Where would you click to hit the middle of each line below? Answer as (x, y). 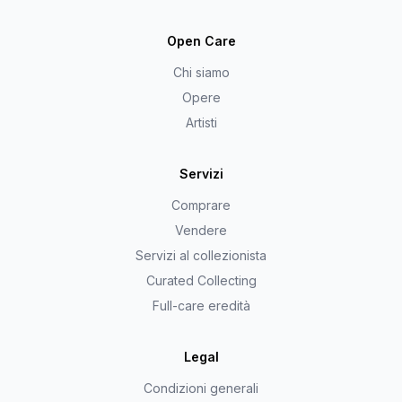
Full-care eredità (201, 306)
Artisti (201, 123)
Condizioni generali (201, 389)
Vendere (201, 231)
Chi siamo (201, 73)
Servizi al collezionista (201, 256)
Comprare (201, 205)
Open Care (201, 41)
